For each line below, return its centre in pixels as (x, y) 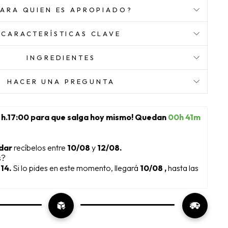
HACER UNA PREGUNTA (61, 82)
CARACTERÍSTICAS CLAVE (61, 34)
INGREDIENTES (61, 58)
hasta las (184, 168)
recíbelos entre (40, 148)
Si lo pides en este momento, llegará (76, 168)
